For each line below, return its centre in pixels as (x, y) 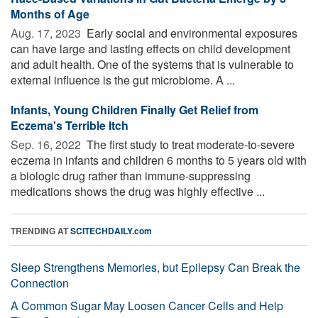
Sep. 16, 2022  (47, 144)
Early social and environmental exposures (191, 33)
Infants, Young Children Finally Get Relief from (135, 109)
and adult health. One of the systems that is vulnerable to (152, 64)
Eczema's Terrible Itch (70, 125)
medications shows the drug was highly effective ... (138, 191)
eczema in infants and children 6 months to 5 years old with (159, 160)
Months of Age (50, 13)
